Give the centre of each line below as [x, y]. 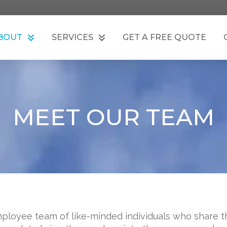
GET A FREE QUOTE [164, 37]
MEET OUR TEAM [113, 117]
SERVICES [72, 37]
